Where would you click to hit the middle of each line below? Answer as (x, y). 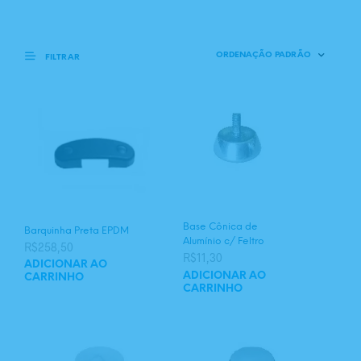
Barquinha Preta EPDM (77, 230)
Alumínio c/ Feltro (223, 242)
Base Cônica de (220, 227)
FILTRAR (61, 57)
